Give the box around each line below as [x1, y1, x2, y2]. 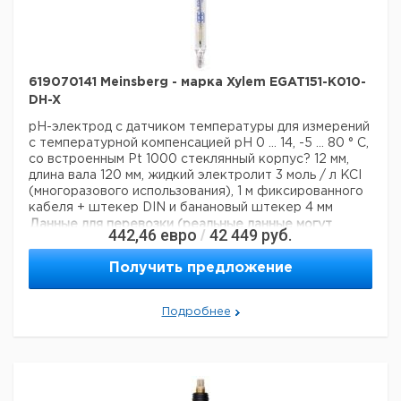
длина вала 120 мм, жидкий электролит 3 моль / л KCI [29, 170, 362, 181]
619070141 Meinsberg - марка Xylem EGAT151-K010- [29, 77, 366, 88]
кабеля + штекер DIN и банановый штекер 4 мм [29, 202, 333, 213]
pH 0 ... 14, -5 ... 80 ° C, [235, 138, 369, 149]
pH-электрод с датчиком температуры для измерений [29, 122, 370, 132]
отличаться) [30, 235, 107, 246]
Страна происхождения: [30, 253, 182, 264]
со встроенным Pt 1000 [29, 154, 181, 165]
